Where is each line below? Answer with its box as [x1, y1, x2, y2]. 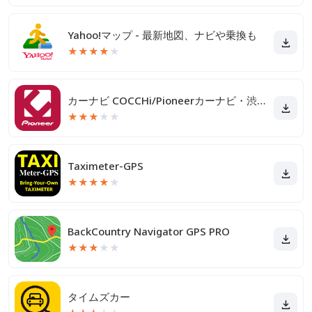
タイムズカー [68, 290, 130, 304]
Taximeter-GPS [68, 159, 143, 173]
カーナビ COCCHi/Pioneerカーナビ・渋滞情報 [257, 93, 265, 107]
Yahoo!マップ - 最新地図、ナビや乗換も [68, 28, 257, 42]
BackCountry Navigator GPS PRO [68, 224, 230, 238]
